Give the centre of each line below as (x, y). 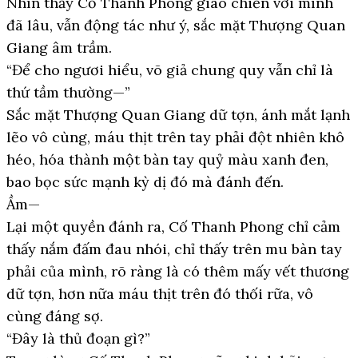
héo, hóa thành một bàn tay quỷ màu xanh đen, (167, 159)
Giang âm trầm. (59, 48)
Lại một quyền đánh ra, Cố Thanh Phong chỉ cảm (173, 227)
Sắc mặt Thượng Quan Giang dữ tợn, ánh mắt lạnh (178, 115)
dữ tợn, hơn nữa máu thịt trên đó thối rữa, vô (160, 294)
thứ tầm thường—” (68, 92)
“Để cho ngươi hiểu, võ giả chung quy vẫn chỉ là (170, 70)
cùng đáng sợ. (55, 316)
